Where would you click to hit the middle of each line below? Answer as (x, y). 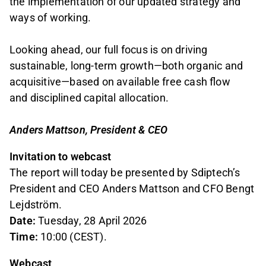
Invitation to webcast (61, 157)
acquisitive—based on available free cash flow (120, 82)
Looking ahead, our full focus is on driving (109, 50)
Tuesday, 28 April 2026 (91, 221)
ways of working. (52, 18)
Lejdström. (36, 205)
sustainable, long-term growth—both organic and (126, 66)
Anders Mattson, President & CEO (89, 130)
